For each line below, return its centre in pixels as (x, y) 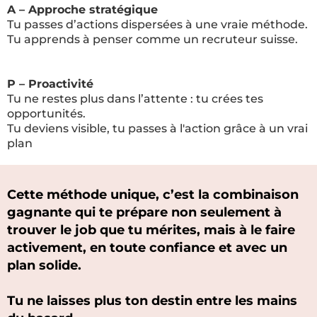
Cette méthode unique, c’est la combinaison (153, 195)
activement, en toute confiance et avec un (147, 248)
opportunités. (46, 114)
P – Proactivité (50, 84)
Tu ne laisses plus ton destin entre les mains (152, 301)
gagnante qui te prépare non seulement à (144, 212)
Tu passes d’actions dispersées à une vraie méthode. (157, 24)
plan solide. (44, 265)
